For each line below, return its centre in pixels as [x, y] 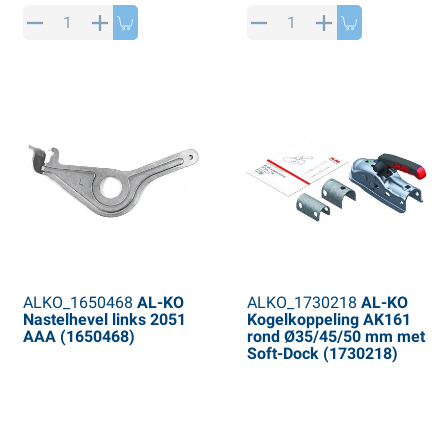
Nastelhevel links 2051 [104, 320]
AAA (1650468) [78, 337]
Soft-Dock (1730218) [322, 354]
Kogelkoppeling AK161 [328, 320]
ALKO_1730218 [301, 303]
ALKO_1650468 [77, 303]
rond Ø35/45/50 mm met [335, 337]
